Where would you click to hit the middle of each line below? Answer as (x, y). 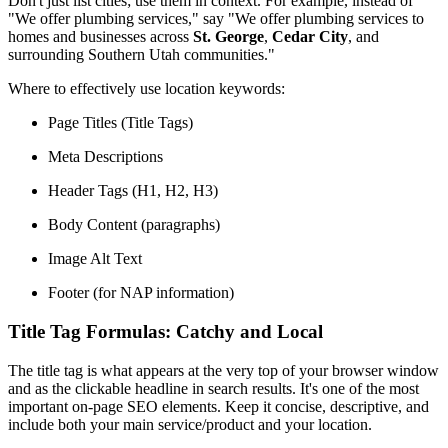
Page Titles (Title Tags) (120, 123)
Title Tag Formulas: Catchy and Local (165, 332)
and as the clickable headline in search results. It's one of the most (213, 388)
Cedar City (310, 37)
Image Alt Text (95, 259)
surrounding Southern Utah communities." (141, 55)
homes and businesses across (100, 37)
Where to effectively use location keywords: (146, 89)
